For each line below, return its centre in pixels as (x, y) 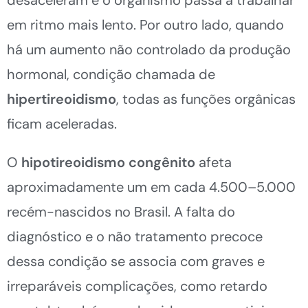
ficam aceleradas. (62, 123)
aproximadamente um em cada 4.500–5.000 (151, 187)
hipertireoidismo (62, 99)
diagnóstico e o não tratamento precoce (135, 236)
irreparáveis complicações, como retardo (137, 286)
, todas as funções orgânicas (206, 99)
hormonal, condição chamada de (111, 74)
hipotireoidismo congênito (108, 162)
